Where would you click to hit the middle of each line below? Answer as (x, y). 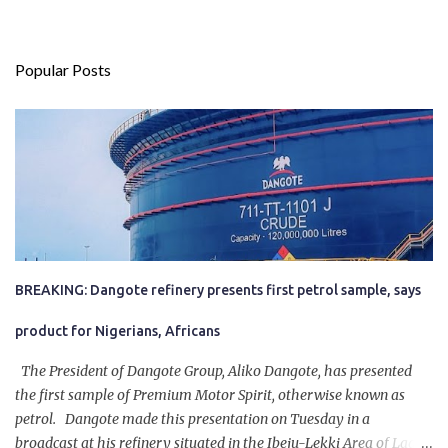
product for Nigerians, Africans (117, 331)
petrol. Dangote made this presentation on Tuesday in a (192, 419)
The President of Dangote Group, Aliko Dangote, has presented (213, 371)
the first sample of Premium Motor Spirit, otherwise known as (210, 395)
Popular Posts (63, 69)
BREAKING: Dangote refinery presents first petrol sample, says (218, 290)
